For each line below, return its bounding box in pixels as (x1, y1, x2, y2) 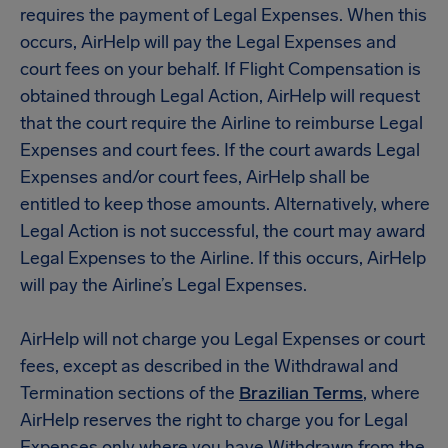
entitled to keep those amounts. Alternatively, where (20, 193, 430, 215)
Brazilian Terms (239, 382, 363, 404)
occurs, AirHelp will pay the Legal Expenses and (20, 31, 396, 53)
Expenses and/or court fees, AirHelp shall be (20, 166, 370, 188)
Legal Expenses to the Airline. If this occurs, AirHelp (20, 247, 426, 269)
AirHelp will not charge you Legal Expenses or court (20, 328, 425, 350)
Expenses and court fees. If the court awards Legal (20, 139, 420, 161)
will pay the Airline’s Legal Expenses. (20, 274, 307, 296)
